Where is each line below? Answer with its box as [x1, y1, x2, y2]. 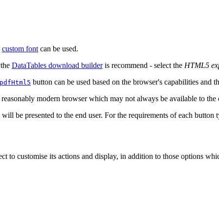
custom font [2, 44, 38, 53]
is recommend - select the [103, 61, 184, 69]
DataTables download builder [12, 61, 103, 69]
